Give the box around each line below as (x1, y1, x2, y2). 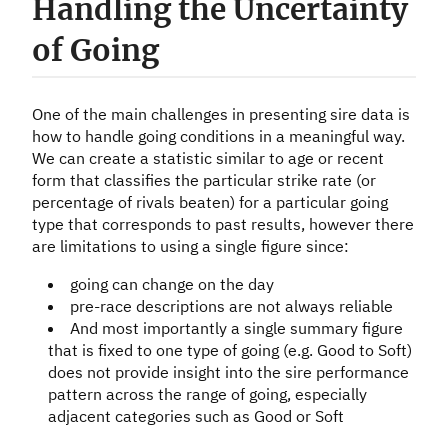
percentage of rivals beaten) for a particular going (32, 191, 388, 212)
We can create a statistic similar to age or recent (32, 147, 384, 168)
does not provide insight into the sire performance (48, 361, 409, 382)
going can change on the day (70, 273, 274, 294)
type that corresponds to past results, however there (32, 213, 414, 234)
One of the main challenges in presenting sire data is (32, 103, 410, 124)
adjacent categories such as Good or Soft (48, 405, 344, 426)
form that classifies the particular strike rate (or (32, 169, 376, 190)
